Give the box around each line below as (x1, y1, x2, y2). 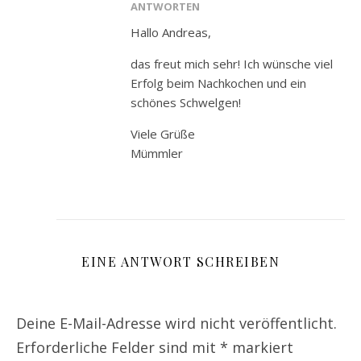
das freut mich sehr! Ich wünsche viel (131, 55, 333, 72)
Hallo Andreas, (131, 23, 211, 40)
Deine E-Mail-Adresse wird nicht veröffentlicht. (16, 313, 337, 333)
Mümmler (131, 144, 183, 161)
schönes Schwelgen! (131, 93, 241, 110)
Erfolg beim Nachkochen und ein (131, 74, 306, 91)
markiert (228, 337, 293, 357)
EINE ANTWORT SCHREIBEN (81, 252, 280, 270)
